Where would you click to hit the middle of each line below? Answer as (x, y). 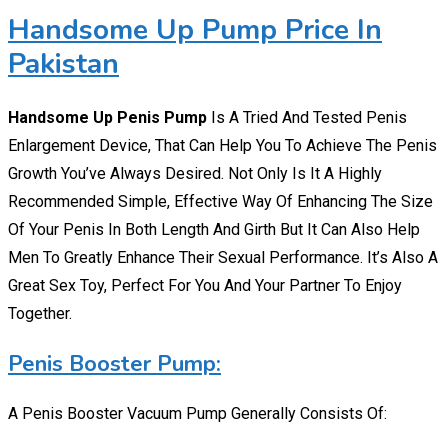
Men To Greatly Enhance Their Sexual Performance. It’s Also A (223, 258)
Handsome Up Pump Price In (195, 30)
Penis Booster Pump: (114, 364)
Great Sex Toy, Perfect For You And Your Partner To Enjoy (205, 286)
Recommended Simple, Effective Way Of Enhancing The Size (220, 202)
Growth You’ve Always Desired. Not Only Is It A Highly (195, 174)
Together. (40, 314)
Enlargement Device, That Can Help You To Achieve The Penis (222, 146)
